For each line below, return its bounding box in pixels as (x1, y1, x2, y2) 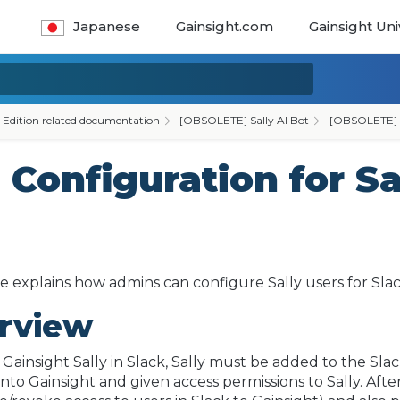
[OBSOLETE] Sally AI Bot (179, 112, 310, 127)
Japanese (73, 18, 141, 35)
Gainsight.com (176, 18, 274, 35)
